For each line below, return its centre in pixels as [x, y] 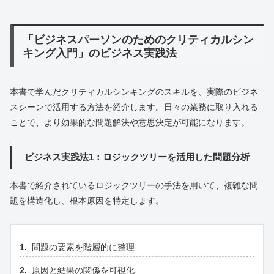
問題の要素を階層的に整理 [83, 247]
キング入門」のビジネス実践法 [100, 53]
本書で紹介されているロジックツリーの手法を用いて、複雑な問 [134, 185]
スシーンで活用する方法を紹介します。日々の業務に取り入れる [134, 107]
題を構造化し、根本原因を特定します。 [87, 200]
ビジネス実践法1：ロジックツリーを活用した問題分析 [137, 157]
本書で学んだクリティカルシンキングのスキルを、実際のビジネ [134, 91]
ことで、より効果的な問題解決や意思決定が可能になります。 [130, 122]
